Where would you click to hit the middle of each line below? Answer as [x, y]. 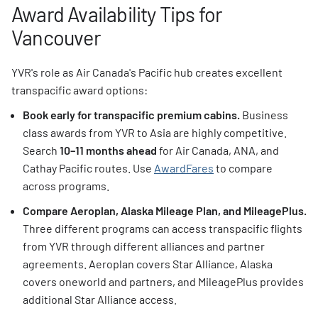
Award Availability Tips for [117, 14]
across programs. [66, 186]
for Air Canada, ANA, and [218, 150]
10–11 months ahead [108, 150]
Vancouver [56, 37]
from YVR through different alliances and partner [144, 246]
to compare [243, 168]
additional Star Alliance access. [100, 299]
